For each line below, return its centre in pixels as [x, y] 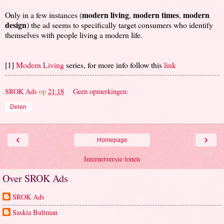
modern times [156, 14]
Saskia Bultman [35, 212]
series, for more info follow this [114, 64]
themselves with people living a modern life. [74, 34]
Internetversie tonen [112, 158]
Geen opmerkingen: [101, 91]
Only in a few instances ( [43, 14]
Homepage [112, 140]
